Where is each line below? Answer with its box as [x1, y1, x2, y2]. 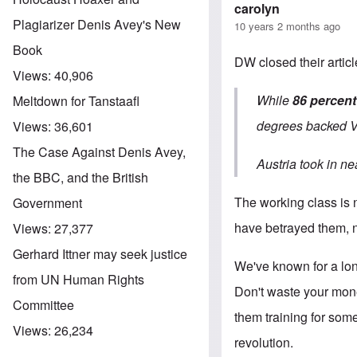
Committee [13, 295, 74, 314]
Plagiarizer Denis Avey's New [13, 14, 181, 33]
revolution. [234, 332, 294, 351]
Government [13, 193, 82, 212]
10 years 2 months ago [234, 18, 341, 33]
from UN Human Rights [13, 269, 144, 288]
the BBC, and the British [13, 167, 148, 186]
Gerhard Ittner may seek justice [13, 244, 187, 263]
